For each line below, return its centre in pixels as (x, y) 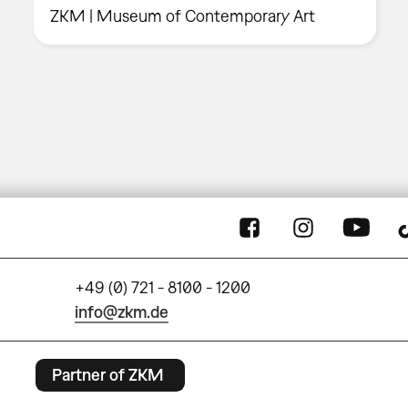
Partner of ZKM (107, 375)
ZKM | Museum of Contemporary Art (183, 15)
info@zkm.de (122, 311)
